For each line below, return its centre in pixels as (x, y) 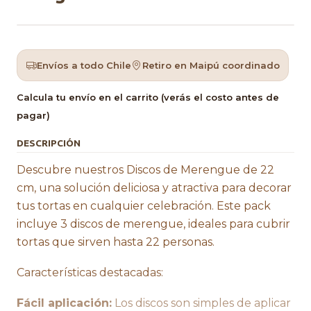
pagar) (33, 116)
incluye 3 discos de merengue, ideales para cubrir (153, 224)
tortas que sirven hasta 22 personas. (116, 242)
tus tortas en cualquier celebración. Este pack (144, 206)
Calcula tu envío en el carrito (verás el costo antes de (148, 98)
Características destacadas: (90, 273)
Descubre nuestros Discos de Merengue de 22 (145, 170)
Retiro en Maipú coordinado (211, 66)
